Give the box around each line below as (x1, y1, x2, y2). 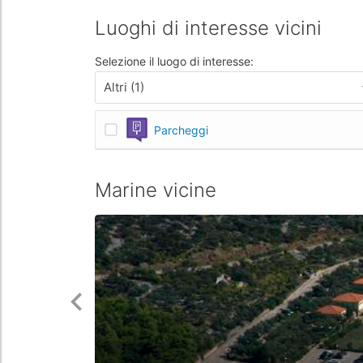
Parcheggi (154, 122, 208, 137)
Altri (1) (104, 79, 144, 95)
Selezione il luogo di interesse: (95, 54, 254, 68)
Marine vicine (95, 178, 216, 202)
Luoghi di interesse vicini (95, 16, 322, 40)
